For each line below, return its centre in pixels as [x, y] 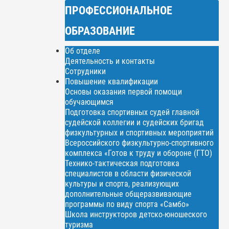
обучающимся [89, 102]
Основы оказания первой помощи [124, 91]
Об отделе [83, 51]
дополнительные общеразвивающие [129, 194]
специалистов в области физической [128, 173]
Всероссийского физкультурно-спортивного [140, 143]
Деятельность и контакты [110, 61]
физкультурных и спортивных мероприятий [140, 132]
